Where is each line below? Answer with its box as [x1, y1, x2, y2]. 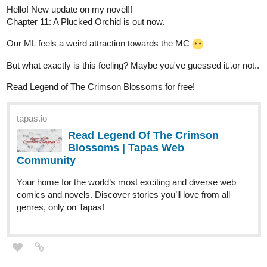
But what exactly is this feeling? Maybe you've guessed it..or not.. [7, 60, 259, 71]
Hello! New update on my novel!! [7, 4, 132, 15]
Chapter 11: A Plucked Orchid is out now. [7, 17, 164, 27]
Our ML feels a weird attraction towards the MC [7, 38, 192, 49]
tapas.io [17, 113, 47, 124]
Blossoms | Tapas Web [68, 142, 184, 154]
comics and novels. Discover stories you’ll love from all [17, 190, 230, 200]
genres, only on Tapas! [17, 202, 104, 213]
